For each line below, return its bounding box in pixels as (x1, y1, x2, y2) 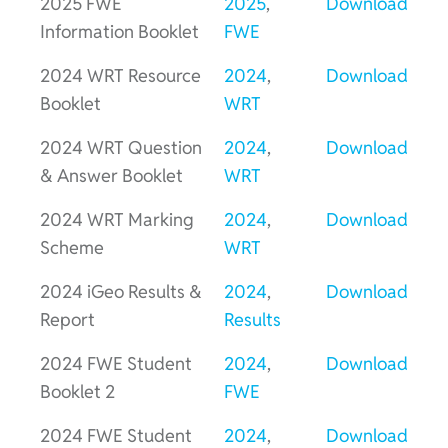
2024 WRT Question (40, 135, 202, 159)
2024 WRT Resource (40, 63, 201, 87)
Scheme (40, 235, 104, 259)
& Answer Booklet (40, 163, 183, 187)
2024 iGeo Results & (40, 279, 202, 303)
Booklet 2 (40, 379, 115, 403)
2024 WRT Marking (40, 207, 194, 231)
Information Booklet (40, 19, 199, 43)
